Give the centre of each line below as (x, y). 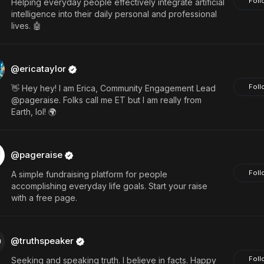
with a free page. (44, 198)
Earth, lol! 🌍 (34, 112)
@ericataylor (39, 69)
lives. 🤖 (26, 26)
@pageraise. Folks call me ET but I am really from (106, 100)
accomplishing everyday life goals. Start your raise (109, 186)
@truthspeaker (43, 241)
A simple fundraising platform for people (89, 174)
